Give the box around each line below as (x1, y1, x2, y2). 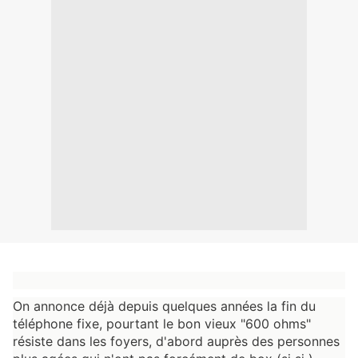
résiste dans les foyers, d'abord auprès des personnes (13, 333, 344, 350)
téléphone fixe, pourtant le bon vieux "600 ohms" (13, 316, 315, 332)
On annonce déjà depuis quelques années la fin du (13, 298, 320, 315)
